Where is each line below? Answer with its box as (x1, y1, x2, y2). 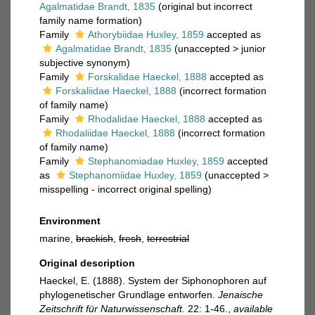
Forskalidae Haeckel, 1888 (88, 71, 207, 82)
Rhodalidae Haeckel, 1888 (88, 113, 205, 124)
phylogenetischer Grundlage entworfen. (39, 289, 218, 300)
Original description (39, 257, 135, 269)
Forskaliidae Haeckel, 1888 (56, 85, 176, 96)
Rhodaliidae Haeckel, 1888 (56, 127, 175, 139)
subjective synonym (39, 57, 127, 68)
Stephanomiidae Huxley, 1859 (69, 169, 202, 181)
